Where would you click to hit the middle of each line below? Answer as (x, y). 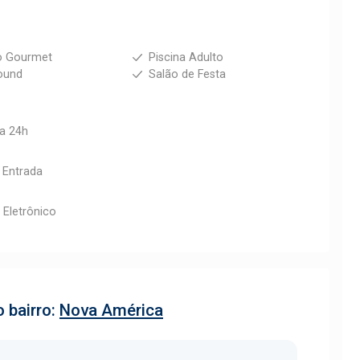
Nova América (111, 310)
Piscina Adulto (186, 57)
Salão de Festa (187, 74)
